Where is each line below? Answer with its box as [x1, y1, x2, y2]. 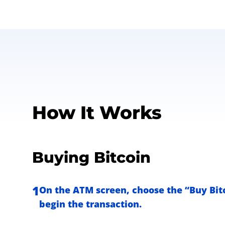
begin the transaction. [39, 198, 142, 210]
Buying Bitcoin [32, 148, 151, 167]
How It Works [32, 101, 162, 124]
